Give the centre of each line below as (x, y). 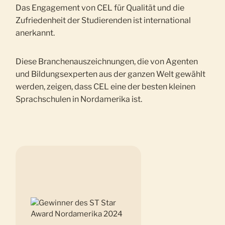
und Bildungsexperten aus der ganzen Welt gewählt (111, 74)
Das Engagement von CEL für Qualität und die (100, 8)
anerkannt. (35, 33)
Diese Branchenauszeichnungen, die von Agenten (107, 62)
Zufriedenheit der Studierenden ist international (103, 21)
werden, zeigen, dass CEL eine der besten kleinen (106, 87)
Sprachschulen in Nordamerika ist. (79, 99)
